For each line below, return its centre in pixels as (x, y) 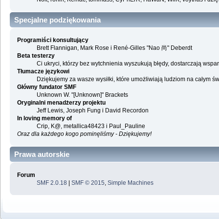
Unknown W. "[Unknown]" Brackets (82, 95)
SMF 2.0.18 (52, 183)
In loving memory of (44, 119)
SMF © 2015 (88, 183)
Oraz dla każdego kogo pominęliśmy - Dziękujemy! (84, 134)
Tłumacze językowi (43, 72)
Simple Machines (130, 183)
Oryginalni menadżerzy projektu (61, 103)
